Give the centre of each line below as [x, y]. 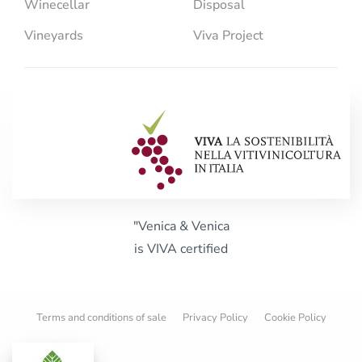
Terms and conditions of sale [101, 317]
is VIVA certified [181, 248]
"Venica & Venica [181, 226]
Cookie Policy [295, 317]
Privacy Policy [215, 317]
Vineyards [54, 35]
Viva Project [228, 35]
